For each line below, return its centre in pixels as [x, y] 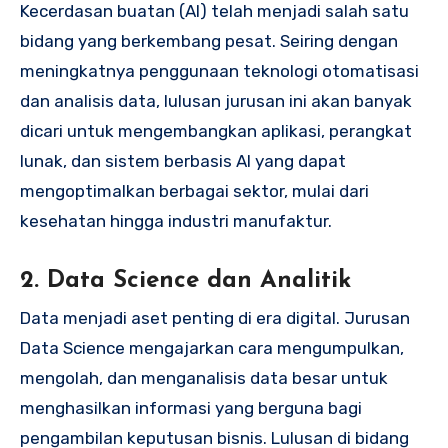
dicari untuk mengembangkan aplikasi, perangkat [216, 131]
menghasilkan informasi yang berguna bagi [191, 408]
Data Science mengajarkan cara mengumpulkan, [212, 348]
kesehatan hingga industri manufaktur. [176, 221]
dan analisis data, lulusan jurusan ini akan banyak [216, 101]
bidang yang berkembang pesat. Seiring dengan [209, 41]
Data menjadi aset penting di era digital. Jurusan [215, 318]
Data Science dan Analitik [199, 281]
